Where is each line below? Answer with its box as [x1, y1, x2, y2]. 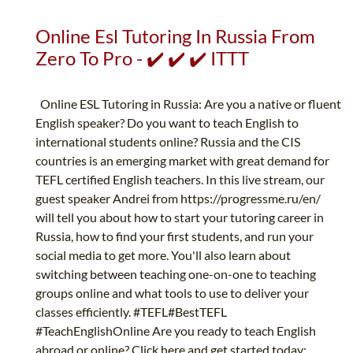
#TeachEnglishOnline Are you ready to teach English [35, 323, 316, 339]
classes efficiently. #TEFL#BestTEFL [35, 304, 227, 320]
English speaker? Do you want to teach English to [35, 115, 299, 131]
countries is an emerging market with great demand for [35, 153, 329, 169]
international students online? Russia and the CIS [35, 134, 300, 150]
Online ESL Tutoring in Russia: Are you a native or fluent [35, 96, 341, 112]
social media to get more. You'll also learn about [35, 247, 291, 263]
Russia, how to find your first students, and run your [35, 229, 314, 244]
